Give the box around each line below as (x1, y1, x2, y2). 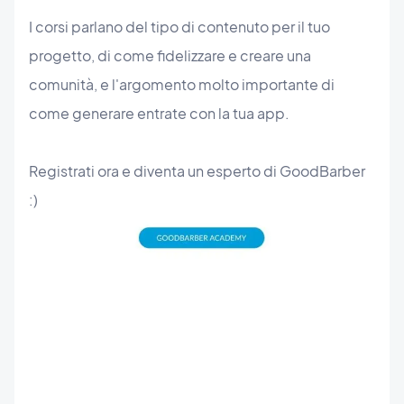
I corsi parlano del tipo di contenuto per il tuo (29, 17, 330, 37)
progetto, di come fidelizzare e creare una (29, 46, 311, 66)
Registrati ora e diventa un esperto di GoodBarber (29, 161, 365, 181)
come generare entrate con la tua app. (29, 104, 295, 124)
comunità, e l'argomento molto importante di (29, 75, 335, 95)
